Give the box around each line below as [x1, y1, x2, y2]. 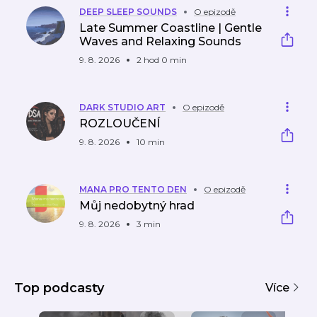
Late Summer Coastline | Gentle [79, 21, 262, 35]
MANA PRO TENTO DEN [79, 184, 187, 195]
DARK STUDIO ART [79, 102, 166, 113]
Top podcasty [14, 279, 104, 296]
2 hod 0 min [137, 54, 187, 65]
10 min [137, 137, 165, 147]
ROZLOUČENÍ [79, 117, 160, 130]
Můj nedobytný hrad [79, 199, 195, 212]
